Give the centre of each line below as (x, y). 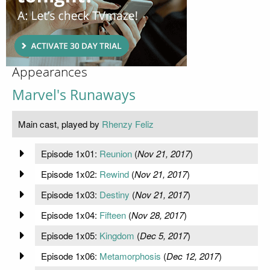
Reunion (115, 153)
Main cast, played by (60, 124)
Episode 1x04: (70, 215)
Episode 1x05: (70, 235)
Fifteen (112, 215)
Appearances (50, 72)
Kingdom (117, 235)
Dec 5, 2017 (163, 235)
